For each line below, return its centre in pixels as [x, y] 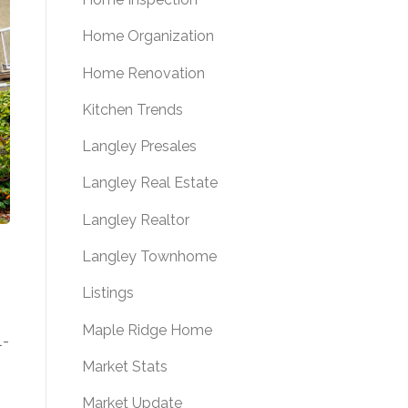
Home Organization [148, 36]
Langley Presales [139, 147]
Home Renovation [143, 73]
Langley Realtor [136, 219]
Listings [108, 293]
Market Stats [125, 367]
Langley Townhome [149, 257]
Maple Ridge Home [147, 330]
